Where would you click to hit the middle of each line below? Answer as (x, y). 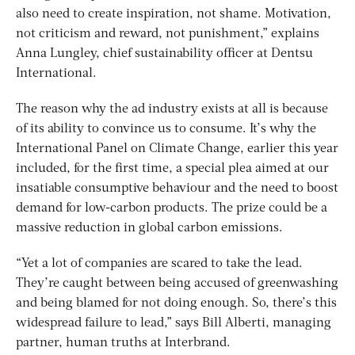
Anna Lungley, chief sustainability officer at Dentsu (164, 54)
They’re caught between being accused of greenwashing (177, 284)
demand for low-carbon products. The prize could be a (172, 209)
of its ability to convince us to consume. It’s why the (166, 130)
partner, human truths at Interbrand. (126, 344)
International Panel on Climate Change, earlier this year (177, 149)
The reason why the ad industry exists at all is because (172, 110)
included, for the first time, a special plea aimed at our (172, 169)
